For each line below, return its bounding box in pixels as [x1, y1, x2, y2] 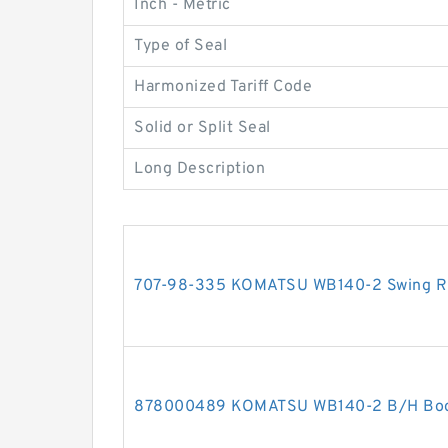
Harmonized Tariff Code [134, 77, 312, 97]
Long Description [134, 159, 265, 179]
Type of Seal [134, 36, 227, 56]
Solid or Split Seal [134, 118, 271, 138]
